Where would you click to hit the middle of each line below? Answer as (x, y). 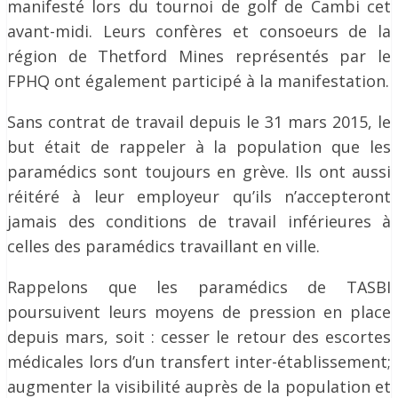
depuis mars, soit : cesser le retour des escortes (199, 337)
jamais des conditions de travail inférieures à (199, 221)
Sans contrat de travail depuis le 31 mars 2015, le (199, 122)
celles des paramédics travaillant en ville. (163, 246)
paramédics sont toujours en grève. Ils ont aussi (199, 171)
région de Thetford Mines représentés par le (199, 56)
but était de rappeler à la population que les (199, 147)
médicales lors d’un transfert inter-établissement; (199, 362)
